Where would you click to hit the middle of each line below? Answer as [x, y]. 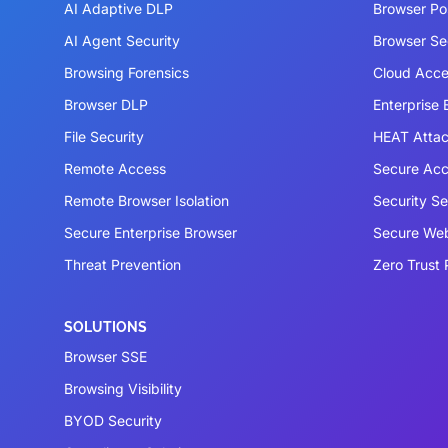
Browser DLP [106, 105]
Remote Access [115, 169]
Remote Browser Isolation [146, 201]
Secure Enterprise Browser [150, 233]
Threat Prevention [122, 265]
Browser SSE [105, 357]
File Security [104, 137]
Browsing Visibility [123, 389]
